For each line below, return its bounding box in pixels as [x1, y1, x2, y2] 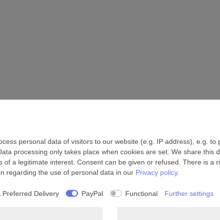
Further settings [165, 189, 214, 197]
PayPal [81, 189, 103, 197]
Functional [125, 189, 158, 197]
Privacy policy [136, 168, 177, 176]
